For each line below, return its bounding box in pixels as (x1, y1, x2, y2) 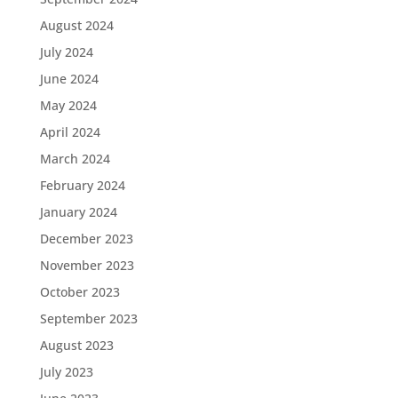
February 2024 (39, 176, 125, 194)
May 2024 (39, 96, 97, 114)
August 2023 (39, 336, 114, 354)
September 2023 (39, 309, 138, 327)
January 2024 (39, 203, 117, 220)
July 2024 (39, 43, 93, 60)
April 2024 (39, 123, 100, 140)
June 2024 (39, 69, 99, 87)
